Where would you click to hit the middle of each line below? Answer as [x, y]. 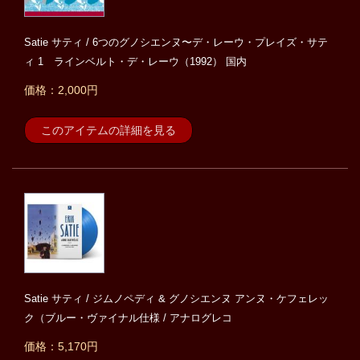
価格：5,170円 [61, 347]
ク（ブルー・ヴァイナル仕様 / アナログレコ [128, 318]
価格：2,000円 [61, 90]
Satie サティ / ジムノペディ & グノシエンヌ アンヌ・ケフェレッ [176, 299]
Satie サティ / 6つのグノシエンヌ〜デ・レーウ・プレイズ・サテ [176, 43]
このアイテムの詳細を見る [108, 131]
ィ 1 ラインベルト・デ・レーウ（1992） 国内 [135, 62]
